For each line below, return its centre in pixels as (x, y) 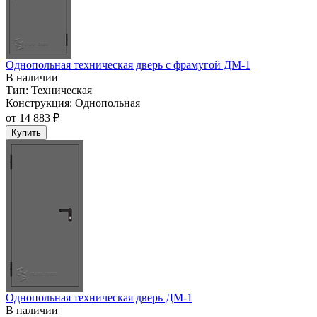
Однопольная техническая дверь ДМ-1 (99, 298)
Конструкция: (39, 103)
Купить (26, 133)
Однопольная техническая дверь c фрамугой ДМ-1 (128, 65)
